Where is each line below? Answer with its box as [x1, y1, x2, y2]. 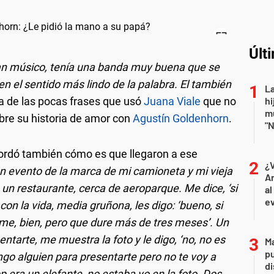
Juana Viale [144, 94, 201, 108]
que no [201, 94, 236, 108]
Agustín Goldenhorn [133, 111, 229, 125]
